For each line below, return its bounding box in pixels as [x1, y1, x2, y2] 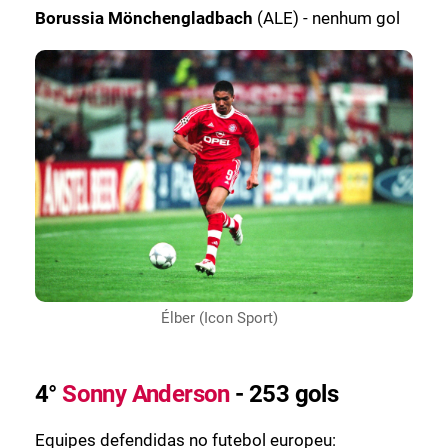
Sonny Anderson [62, 379, 230, 408]
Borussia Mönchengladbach [35, 7, 253, 28]
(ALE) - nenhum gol [253, 7, 400, 28]
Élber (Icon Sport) [160, 309, 278, 328]
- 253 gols [229, 379, 339, 408]
